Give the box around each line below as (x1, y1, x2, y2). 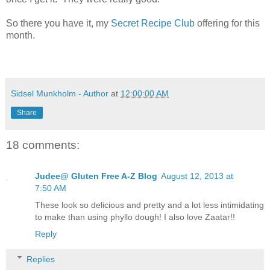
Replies (27, 254, 55, 264)
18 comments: (6, 138, 80, 151)
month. (6, 30, 40, 40)
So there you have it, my (6, 17, 111, 28)
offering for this (197, 17, 260, 28)
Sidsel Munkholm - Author (11, 88, 108, 98)
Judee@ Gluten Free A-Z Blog (35, 171, 157, 181)
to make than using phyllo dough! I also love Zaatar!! (35, 212, 235, 222)
